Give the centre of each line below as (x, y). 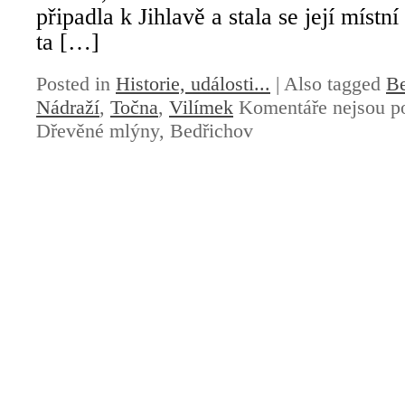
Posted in (76, 84)
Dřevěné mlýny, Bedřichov (145, 131)
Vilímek (201, 108)
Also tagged (335, 84)
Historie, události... (193, 84)
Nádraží (68, 108)
